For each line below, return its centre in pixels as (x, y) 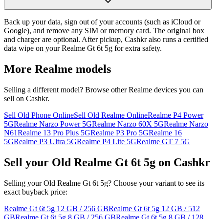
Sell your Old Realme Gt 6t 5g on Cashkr (107, 162)
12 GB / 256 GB (83, 208)
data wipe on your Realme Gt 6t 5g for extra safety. (83, 48)
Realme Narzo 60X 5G (128, 124)
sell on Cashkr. (27, 98)
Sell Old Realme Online (111, 115)
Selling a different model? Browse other (66, 89)
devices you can (178, 89)
